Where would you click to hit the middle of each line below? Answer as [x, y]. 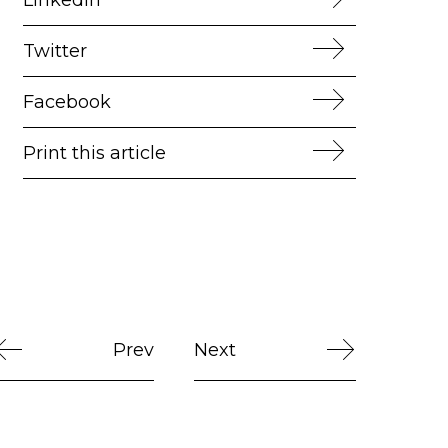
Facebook [66, 101]
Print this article [94, 152]
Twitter [54, 50]
